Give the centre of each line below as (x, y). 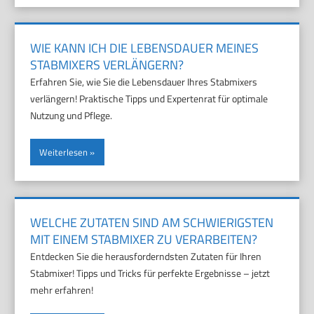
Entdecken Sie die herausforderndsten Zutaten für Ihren (146, 256)
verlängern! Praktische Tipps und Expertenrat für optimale (149, 99)
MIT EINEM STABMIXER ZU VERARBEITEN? (144, 239)
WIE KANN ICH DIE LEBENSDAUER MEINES (145, 48)
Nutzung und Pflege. (71, 116)
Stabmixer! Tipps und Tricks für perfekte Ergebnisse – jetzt (150, 273)
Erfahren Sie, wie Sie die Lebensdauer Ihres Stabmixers (144, 82)
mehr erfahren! (62, 290)
